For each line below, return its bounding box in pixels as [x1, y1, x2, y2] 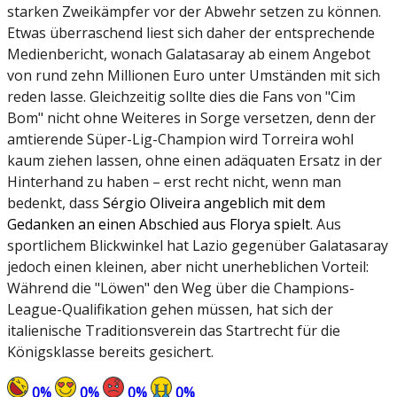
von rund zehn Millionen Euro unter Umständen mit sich [7, 66, 380, 86]
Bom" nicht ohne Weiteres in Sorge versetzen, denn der [7, 108, 376, 128]
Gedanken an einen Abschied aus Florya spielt [7, 214, 310, 235]
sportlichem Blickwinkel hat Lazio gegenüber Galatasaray [7, 236, 388, 256]
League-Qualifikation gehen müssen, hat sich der [7, 300, 333, 320]
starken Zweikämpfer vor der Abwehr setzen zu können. [7, 2, 381, 22]
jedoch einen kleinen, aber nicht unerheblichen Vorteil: [7, 257, 369, 277]
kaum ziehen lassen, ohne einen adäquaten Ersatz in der [7, 151, 382, 171]
